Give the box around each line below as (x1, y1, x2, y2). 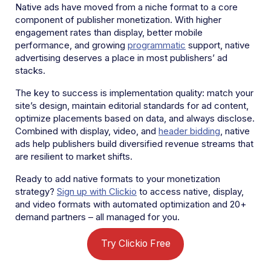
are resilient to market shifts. (15, 150, 132, 162)
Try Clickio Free (100, 238, 171, 250)
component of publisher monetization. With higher (15, 13, 221, 25)
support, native (186, 39, 250, 51)
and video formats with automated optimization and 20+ (15, 198, 246, 210)
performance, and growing (15, 39, 128, 51)
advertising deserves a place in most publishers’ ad (15, 51, 227, 64)
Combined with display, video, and (15, 125, 158, 137)
